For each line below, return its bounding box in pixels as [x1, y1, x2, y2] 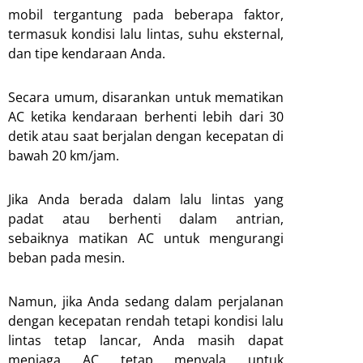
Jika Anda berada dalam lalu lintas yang [8, 190, 284, 208]
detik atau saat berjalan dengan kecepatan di [8, 126, 284, 145]
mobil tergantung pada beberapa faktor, [8, 5, 284, 23]
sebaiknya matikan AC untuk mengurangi [8, 228, 284, 247]
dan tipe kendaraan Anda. [8, 44, 165, 62]
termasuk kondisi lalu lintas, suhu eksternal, [8, 24, 284, 43]
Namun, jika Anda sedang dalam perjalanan [8, 292, 284, 310]
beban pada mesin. [8, 248, 125, 267]
